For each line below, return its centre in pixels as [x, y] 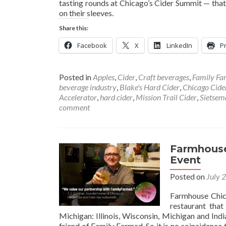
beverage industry [88, 87]
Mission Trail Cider [166, 97]
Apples [104, 77]
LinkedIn [179, 45]
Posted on [188, 176]
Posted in [76, 77]
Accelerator [78, 97]
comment [74, 107]
